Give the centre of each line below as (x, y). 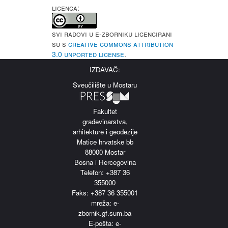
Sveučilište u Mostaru (105, 85)
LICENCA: (66, 8)
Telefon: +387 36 (105, 172)
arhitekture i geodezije (105, 132)
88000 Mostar (105, 152)
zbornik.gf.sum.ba (105, 213)
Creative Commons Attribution (121, 44)
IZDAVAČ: (105, 69)
